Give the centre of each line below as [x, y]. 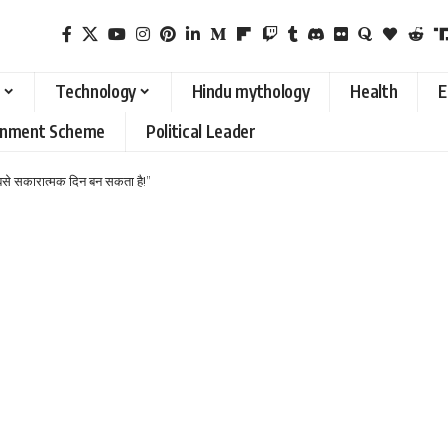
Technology [95, 91]
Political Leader [201, 131]
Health [374, 91]
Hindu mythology [250, 91]
